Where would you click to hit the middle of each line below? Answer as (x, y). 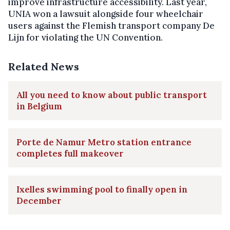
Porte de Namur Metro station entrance (104, 142)
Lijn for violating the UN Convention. (85, 37)
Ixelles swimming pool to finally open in (102, 189)
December (39, 200)
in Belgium (39, 106)
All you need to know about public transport (112, 95)
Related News (44, 66)
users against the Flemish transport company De (111, 25)
